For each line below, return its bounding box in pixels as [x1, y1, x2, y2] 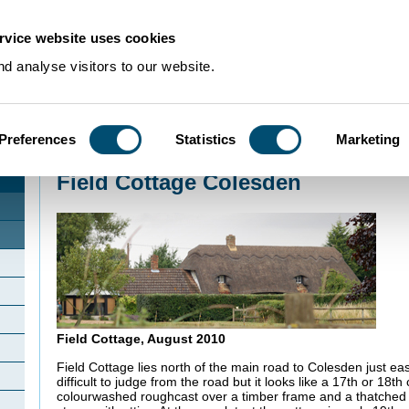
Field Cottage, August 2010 [57, 331, 225, 347]
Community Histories [94, 150, 186, 161]
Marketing [335, 131, 401, 147]
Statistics [175, 131, 236, 147]
